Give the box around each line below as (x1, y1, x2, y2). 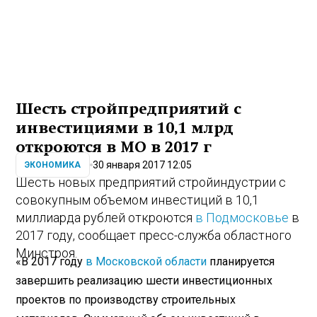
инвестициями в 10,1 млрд (16, 120, 234, 137)
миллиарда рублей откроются (16, 210, 196, 226)
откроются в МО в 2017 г (16, 139, 212, 156)
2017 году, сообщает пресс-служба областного (16, 228, 292, 243)
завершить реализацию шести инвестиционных (16, 273, 273, 287)
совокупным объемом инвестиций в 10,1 (16, 192, 260, 208)
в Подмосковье (195, 210, 289, 226)
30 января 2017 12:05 (93, 158, 192, 171)
